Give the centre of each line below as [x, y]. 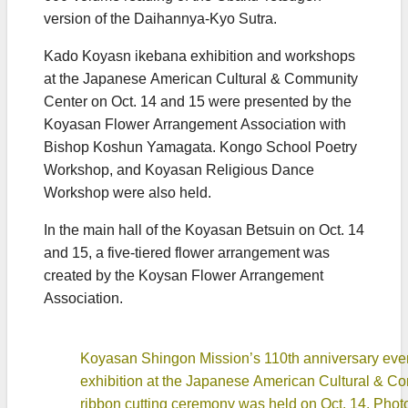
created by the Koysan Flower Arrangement [184, 276]
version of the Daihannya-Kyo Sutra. [160, 19]
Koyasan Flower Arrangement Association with [195, 125]
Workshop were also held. [127, 193]
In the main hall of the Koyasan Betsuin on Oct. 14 [204, 230]
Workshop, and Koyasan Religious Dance [179, 170]
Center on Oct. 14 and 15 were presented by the [198, 102]
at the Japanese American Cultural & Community [201, 79]
